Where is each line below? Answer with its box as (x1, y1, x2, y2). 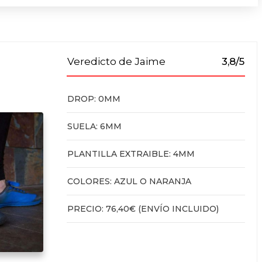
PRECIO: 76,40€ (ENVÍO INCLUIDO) (67, 204, 219, 215)
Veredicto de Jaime (67, 56, 166, 68)
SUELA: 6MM (67, 121, 122, 132)
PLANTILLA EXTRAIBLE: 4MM (67, 149, 197, 160)
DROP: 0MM (67, 94, 120, 105)
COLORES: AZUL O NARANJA (67, 176, 191, 187)
